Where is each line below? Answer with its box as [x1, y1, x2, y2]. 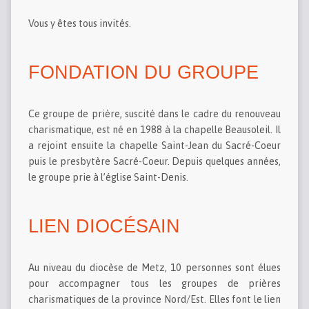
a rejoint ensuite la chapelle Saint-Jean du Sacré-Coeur [28, 140, 281, 152]
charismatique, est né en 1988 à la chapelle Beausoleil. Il [28, 124, 281, 136]
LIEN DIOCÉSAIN [28, 215, 180, 237]
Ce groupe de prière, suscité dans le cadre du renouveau [28, 108, 281, 120]
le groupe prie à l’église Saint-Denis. [28, 172, 188, 183]
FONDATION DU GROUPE [28, 61, 259, 83]
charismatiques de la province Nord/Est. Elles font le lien [28, 294, 281, 306]
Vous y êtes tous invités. [28, 18, 131, 30]
